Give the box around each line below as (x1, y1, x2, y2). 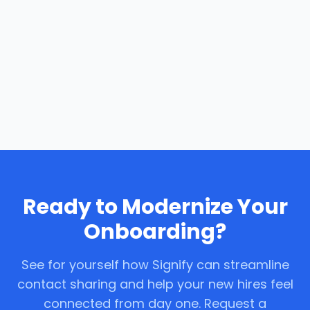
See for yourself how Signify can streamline (21, 256, 289, 273)
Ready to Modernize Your (22, 192, 288, 221)
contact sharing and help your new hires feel (17, 275, 293, 293)
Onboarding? (84, 217, 226, 246)
